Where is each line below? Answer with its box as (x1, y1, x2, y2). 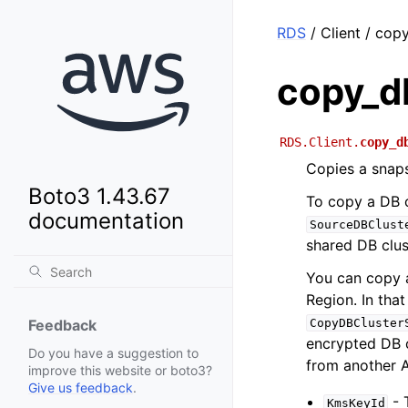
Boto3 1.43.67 (28, 183, 170, 210)
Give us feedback (28, 380, 133, 396)
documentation (28, 208, 184, 235)
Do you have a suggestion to (28, 345, 199, 362)
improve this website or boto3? (28, 362, 212, 379)
